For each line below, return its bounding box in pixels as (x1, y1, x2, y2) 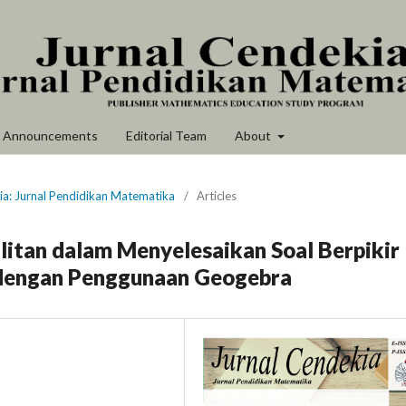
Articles (197, 188, 237, 203)
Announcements (3, 127, 98, 143)
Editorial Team (126, 127, 207, 143)
